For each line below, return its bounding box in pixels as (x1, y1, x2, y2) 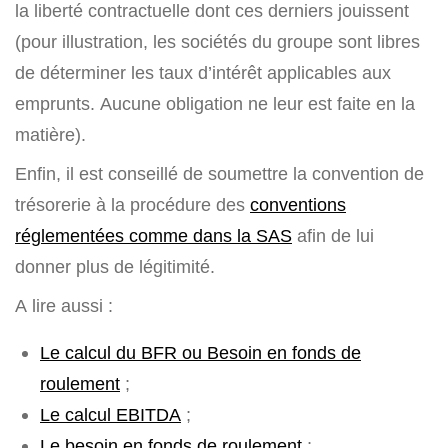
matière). (15, 124, 86, 146)
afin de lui (292, 225, 374, 247)
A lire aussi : (15, 295, 113, 317)
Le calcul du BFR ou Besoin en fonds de (40, 342, 361, 364)
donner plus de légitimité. (15, 256, 215, 278)
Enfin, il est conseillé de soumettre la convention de (15, 163, 424, 185)
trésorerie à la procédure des (15, 194, 250, 216)
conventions (250, 194, 346, 216)
